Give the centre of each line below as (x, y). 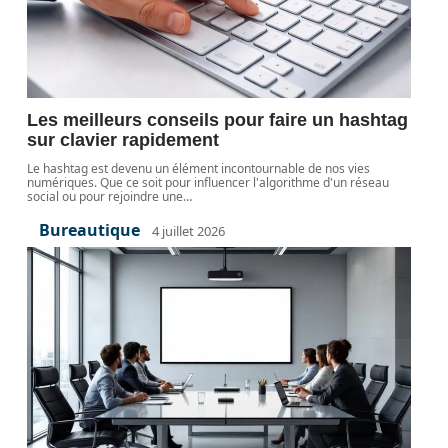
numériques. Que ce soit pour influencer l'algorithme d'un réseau (208, 182)
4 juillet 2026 (189, 230)
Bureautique (90, 230)
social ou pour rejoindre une (105, 196)
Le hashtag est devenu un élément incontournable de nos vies (199, 168)
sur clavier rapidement (123, 140)
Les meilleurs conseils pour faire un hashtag (218, 120)
